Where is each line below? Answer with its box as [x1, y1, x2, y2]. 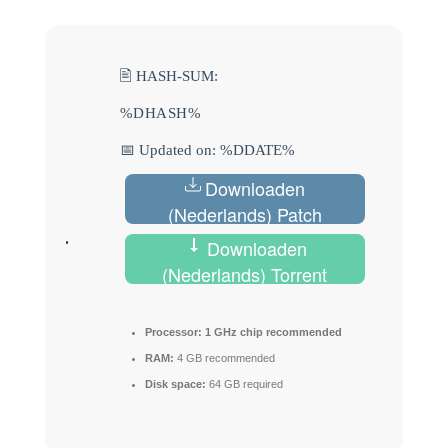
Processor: [144, 325, 202, 338]
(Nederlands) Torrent [162, 260, 328, 287]
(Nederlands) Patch [167, 200, 322, 227]
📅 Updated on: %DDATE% [119, 141, 295, 158]
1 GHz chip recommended [201, 325, 342, 338]
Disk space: [144, 377, 206, 390]
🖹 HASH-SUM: [119, 67, 218, 84]
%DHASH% [119, 104, 202, 121]
